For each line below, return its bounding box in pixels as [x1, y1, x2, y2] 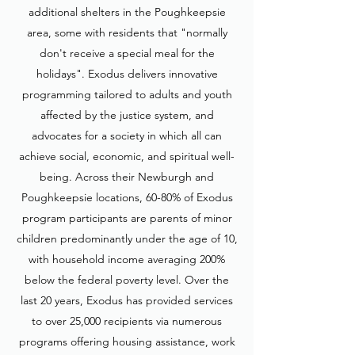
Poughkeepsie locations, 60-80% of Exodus [21, 190, 233, 204]
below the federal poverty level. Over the [25, 273, 229, 287]
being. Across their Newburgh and [40, 170, 214, 184]
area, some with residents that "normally [26, 25, 227, 40]
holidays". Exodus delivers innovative [36, 67, 218, 81]
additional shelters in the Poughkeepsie [28, 5, 226, 19]
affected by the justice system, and [40, 108, 214, 122]
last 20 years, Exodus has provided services [21, 293, 233, 307]
